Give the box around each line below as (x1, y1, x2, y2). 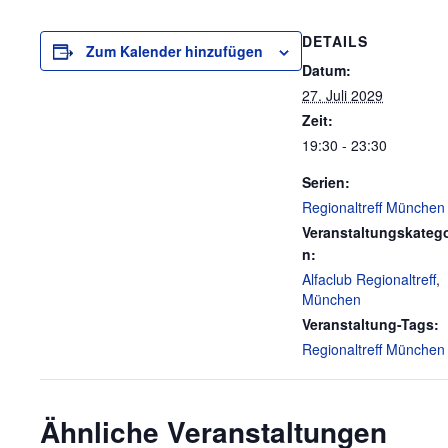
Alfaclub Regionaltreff (302, 269, 436, 289)
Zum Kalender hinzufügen (86, 41, 263, 61)
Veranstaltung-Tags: (302, 314, 439, 334)
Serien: (302, 172, 350, 192)
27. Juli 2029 (302, 85, 383, 105)
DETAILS (302, 31, 368, 51)
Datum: (302, 60, 351, 80)
